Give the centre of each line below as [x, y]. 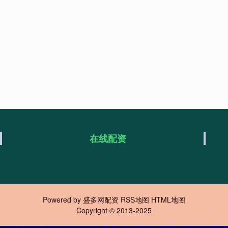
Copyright [93, 210]
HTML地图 [168, 199]
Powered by [63, 199]
